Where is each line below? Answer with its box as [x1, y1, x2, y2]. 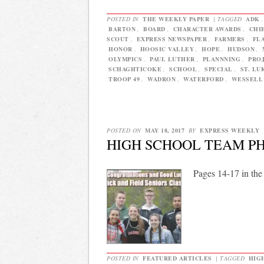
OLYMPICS [108, 54, 142, 63]
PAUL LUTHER [150, 54, 195, 63]
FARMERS [214, 34, 245, 43]
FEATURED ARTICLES [143, 254, 212, 263]
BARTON [108, 24, 136, 33]
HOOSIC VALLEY [140, 44, 194, 53]
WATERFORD [183, 74, 224, 83]
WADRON [147, 74, 176, 83]
